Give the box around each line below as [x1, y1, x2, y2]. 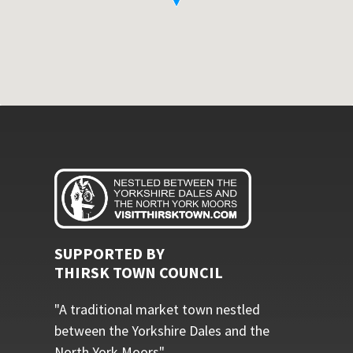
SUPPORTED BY [54, 243, 165, 264]
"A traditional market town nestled [54, 300, 260, 319]
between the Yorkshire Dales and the [54, 321, 269, 340]
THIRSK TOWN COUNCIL [54, 262, 223, 283]
